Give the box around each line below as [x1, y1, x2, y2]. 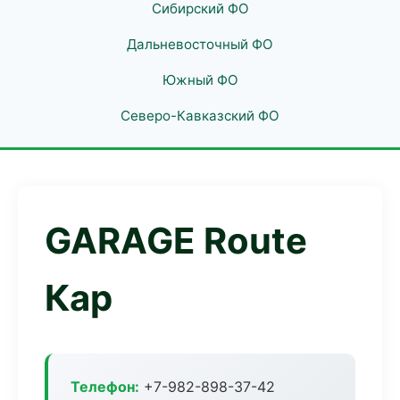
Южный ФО [162, 71, 238, 88]
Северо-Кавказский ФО [121, 107, 279, 124]
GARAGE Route [45, 219, 307, 262]
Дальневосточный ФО [127, 36, 273, 53]
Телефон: [71, 378, 139, 396]
